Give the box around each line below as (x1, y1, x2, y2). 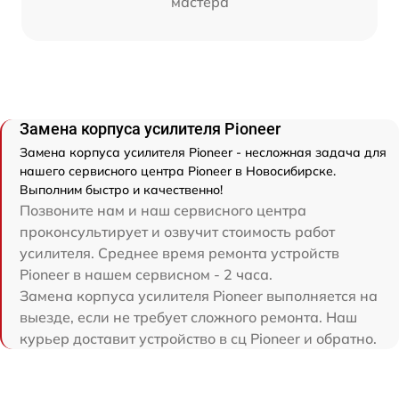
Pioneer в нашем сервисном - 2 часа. (20, 265, 273, 284)
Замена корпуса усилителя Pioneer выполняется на (20, 287, 378, 305)
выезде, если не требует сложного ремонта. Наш (20, 308, 357, 327)
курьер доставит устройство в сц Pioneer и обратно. (20, 330, 377, 348)
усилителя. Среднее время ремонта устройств (20, 244, 339, 263)
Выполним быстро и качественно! (20, 182, 223, 199)
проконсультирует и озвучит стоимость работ (20, 223, 335, 241)
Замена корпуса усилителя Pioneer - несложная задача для (20, 144, 387, 161)
